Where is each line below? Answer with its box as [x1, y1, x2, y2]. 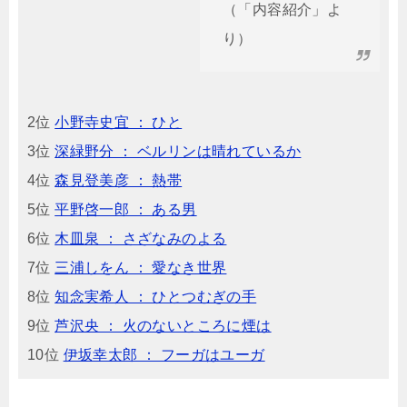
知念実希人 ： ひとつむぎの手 [55, 289, 257, 304]
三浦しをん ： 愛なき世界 [55, 260, 227, 275]
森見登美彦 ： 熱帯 [55, 173, 183, 188]
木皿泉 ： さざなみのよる [55, 231, 227, 246]
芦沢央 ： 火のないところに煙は [55, 318, 272, 333]
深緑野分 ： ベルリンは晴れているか [55, 144, 302, 159]
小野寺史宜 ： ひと [55, 114, 183, 130]
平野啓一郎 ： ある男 [55, 202, 197, 217]
